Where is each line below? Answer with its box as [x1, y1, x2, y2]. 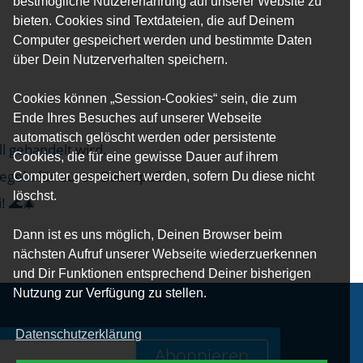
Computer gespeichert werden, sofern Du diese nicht [13, 169, 314, 183]
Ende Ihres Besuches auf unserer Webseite [13, 110, 262, 125]
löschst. [13, 188, 57, 203]
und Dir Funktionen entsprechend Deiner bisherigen [13, 266, 311, 280]
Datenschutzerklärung [15, 327, 143, 341]
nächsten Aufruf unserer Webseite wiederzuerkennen [13, 246, 317, 261]
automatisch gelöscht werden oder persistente [13, 130, 276, 144]
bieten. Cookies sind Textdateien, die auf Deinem [13, 13, 294, 28]
